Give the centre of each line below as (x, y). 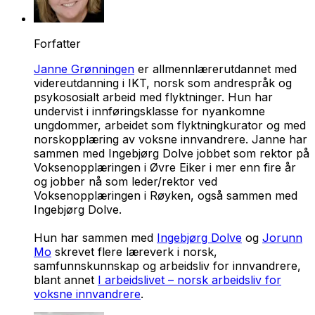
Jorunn (282, 237)
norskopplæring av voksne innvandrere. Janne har (171, 139)
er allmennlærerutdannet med (216, 69)
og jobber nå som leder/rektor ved (126, 181)
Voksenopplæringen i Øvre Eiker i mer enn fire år (165, 167)
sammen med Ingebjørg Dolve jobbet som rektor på (172, 153)
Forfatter (57, 43)
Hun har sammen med (95, 237)
